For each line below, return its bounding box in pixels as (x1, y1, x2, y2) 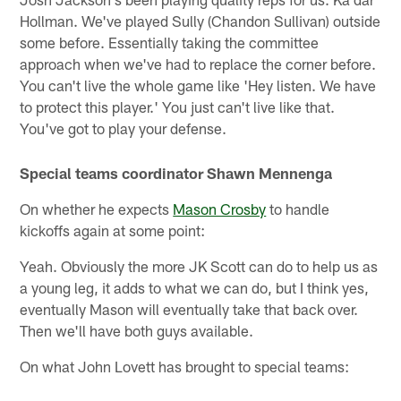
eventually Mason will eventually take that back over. (20, 300, 359, 319)
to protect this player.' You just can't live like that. (20, 97, 336, 115)
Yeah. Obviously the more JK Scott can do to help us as (20, 257, 379, 276)
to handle (266, 200, 330, 218)
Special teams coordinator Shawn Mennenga (20, 164, 333, 183)
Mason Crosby (173, 200, 267, 218)
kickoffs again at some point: (20, 221, 206, 240)
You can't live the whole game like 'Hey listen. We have (20, 75, 377, 94)
